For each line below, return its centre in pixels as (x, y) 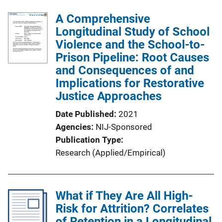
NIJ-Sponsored (124, 127)
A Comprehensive (103, 19)
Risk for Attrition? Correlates (132, 209)
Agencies (73, 127)
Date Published (85, 114)
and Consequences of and (125, 70)
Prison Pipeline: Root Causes (132, 57)
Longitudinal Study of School (133, 32)
